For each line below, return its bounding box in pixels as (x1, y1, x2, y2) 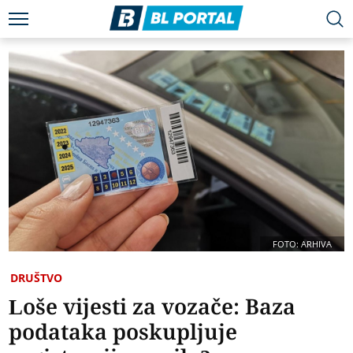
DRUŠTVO (10, 270, 63, 286)
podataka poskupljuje (9, 317, 238, 347)
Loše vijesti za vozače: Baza (9, 292, 296, 321)
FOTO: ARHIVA (272, 238, 332, 251)
